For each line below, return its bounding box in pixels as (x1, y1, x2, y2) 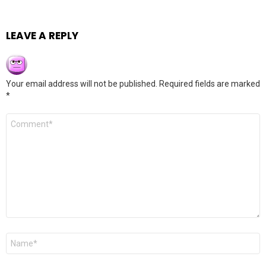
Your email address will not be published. (6, 79, 157, 88)
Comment (6, 112, 49, 123)
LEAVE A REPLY (6, 28, 78, 43)
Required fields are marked (159, 79, 260, 88)
